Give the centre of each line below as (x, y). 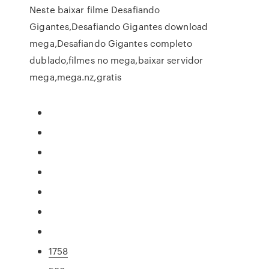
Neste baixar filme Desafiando (95, 10)
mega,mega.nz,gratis (76, 77)
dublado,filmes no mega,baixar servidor (116, 60)
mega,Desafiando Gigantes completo (111, 43)
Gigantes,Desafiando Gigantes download (119, 26)
